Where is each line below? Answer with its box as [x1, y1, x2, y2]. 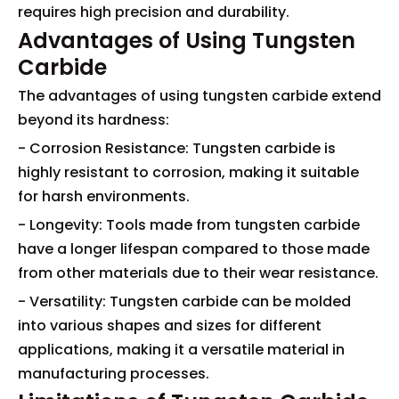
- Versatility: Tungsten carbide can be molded [18, 291, 351, 312]
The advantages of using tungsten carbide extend [18, 85, 381, 106]
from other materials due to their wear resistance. [18, 263, 379, 283]
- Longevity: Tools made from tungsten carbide [18, 215, 360, 235]
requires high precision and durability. [18, 2, 289, 22]
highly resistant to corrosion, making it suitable [18, 162, 359, 183]
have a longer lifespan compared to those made [18, 239, 370, 259]
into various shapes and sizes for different [18, 315, 322, 336]
